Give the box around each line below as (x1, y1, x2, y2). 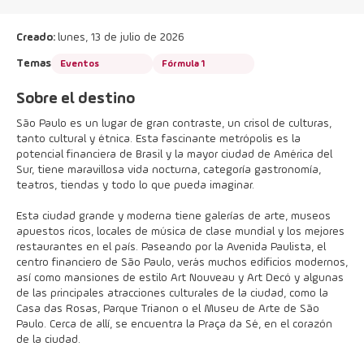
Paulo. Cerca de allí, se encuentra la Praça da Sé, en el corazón (16, 318, 332, 330)
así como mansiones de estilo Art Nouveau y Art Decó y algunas (16, 272, 344, 284)
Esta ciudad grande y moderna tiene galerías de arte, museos (16, 210, 331, 222)
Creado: (16, 32, 58, 43)
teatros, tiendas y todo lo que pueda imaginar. (16, 180, 254, 191)
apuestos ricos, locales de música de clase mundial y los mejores (16, 226, 344, 237)
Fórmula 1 (162, 58, 205, 69)
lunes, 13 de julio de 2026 (58, 32, 184, 43)
